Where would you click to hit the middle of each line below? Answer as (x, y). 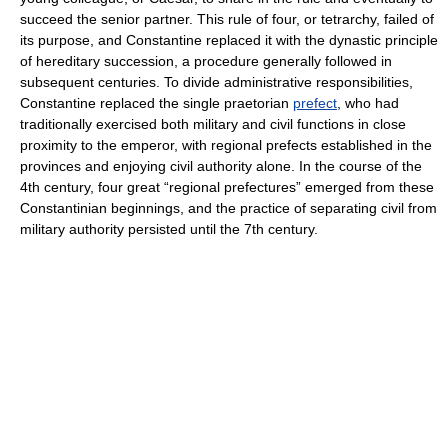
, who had (368, 103)
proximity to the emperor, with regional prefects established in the (226, 145)
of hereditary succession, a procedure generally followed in (206, 61)
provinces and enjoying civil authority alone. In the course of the (221, 166)
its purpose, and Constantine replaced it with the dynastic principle (229, 40)
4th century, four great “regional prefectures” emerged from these (227, 187)
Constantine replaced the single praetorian (156, 103)
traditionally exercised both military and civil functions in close (213, 124)
